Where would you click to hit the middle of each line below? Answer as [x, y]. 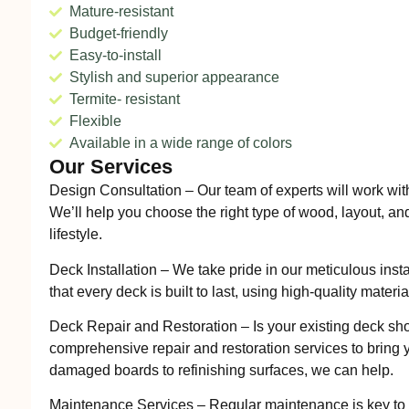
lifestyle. [75, 235]
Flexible [96, 121]
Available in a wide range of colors [181, 143]
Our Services [110, 167]
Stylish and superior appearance [175, 78]
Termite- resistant [125, 100]
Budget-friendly [119, 34]
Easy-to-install [116, 56]
